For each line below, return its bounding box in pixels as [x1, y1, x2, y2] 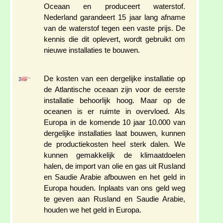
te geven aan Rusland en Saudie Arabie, [44, 195, 185, 204]
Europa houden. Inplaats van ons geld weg [44, 184, 185, 193]
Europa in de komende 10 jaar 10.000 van [44, 118, 185, 127]
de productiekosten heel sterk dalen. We [44, 140, 185, 149]
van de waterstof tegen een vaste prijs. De [44, 24, 185, 33]
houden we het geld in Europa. [44, 206, 141, 215]
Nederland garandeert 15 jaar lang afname [44, 13, 185, 22]
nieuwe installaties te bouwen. [44, 46, 140, 55]
